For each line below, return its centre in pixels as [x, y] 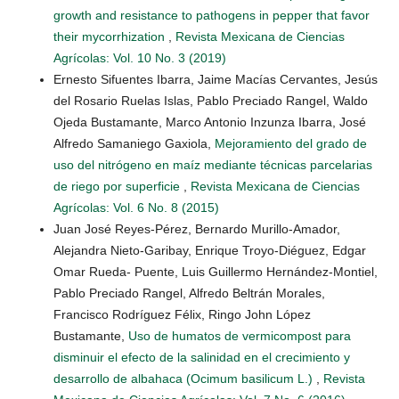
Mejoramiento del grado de [291, 144]
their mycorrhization [111, 37]
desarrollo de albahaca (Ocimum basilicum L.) [185, 379]
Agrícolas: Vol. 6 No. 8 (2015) [136, 208]
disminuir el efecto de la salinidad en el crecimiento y [202, 358]
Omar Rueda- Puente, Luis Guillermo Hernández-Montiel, [216, 272]
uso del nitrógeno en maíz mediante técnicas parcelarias [213, 165]
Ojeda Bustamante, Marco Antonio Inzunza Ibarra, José [210, 122]
